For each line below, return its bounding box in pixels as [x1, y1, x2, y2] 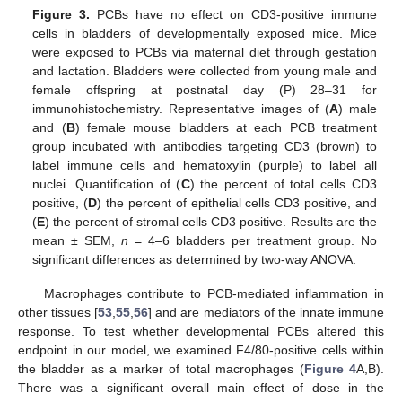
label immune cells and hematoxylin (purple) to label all [32, 157, 377, 172]
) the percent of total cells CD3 [189, 176, 377, 191]
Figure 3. [32, 6, 91, 22]
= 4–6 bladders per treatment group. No [128, 232, 377, 248]
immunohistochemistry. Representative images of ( [32, 100, 330, 116]
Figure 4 [303, 361, 357, 376]
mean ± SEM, [32, 232, 122, 248]
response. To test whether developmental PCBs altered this [18, 323, 384, 338]
